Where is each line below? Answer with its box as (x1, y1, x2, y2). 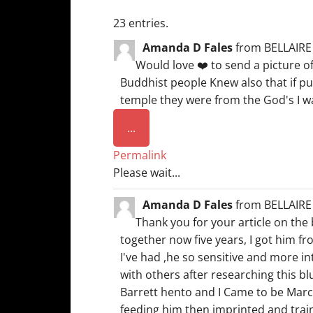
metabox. (135, 150, 184, 166)
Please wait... (113, 165, 180, 180)
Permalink (113, 147, 166, 163)
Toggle (135, 119, 170, 135)
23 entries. (113, 15, 168, 31)
